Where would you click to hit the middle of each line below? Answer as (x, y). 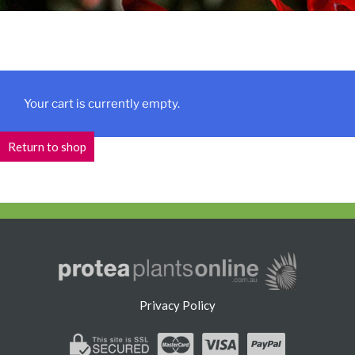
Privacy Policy (177, 305)
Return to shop (47, 147)
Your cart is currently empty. (102, 104)
